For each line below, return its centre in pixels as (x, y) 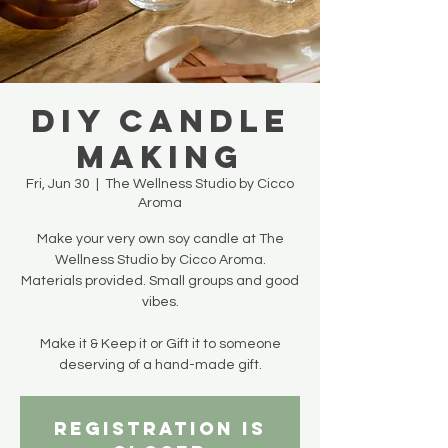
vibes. (160, 302)
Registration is (160, 429)
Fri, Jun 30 (58, 184)
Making (160, 157)
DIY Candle (160, 121)
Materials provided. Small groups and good (160, 281)
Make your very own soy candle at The (160, 239)
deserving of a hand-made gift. (160, 365)
